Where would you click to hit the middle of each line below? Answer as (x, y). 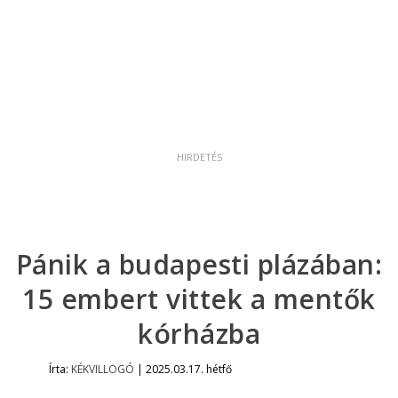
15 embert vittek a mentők (199, 299)
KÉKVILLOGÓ (102, 369)
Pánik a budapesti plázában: (199, 264)
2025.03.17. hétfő (188, 369)
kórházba (199, 334)
